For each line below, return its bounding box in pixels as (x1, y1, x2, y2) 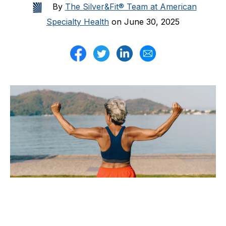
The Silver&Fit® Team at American (65, 2, 197, 12)
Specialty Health (46, 17, 109, 27)
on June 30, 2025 (109, 17, 180, 27)
